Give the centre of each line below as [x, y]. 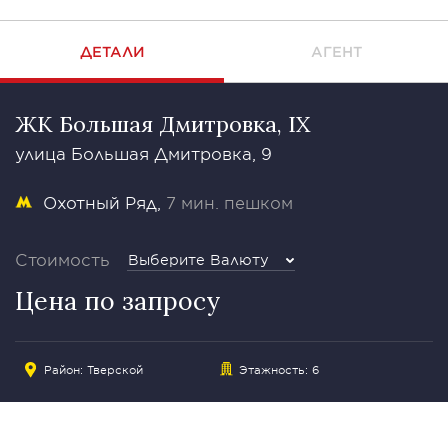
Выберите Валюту [198, 259]
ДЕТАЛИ [112, 51]
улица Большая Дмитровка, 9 [143, 153]
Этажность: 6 [278, 369]
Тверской [115, 369]
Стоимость [62, 259]
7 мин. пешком [229, 202]
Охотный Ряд [100, 202]
